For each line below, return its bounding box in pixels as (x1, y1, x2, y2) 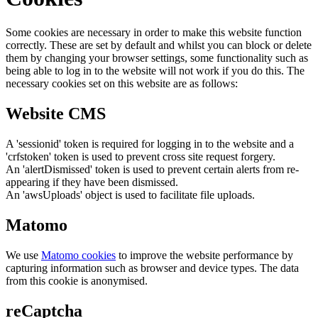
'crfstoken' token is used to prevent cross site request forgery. (6, 150, 275, 163)
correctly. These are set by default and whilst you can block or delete (6, 39, 312, 52)
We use (6, 248, 41, 261)
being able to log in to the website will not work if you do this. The (6, 65, 305, 77)
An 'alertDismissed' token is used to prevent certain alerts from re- (6, 163, 299, 176)
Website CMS (6, 104, 106, 124)
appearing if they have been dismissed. (6, 176, 178, 189)
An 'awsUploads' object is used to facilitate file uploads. (6, 189, 255, 202)
